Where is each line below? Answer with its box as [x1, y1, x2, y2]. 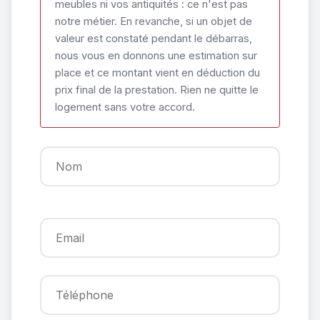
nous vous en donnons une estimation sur [55, 49, 257, 62]
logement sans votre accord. [55, 101, 195, 114]
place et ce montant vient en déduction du [55, 66, 260, 79]
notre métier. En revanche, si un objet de [55, 15, 252, 28]
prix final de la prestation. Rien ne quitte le [55, 84, 259, 96]
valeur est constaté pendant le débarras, [55, 32, 252, 45]
